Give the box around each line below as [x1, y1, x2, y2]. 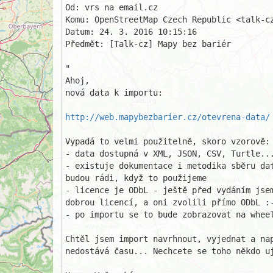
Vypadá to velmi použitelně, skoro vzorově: [65, 136, 270, 146]
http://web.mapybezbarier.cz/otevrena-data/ [65, 112, 270, 122]
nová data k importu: [65, 88, 163, 97]
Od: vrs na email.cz [65, 2, 158, 12]
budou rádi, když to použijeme [65, 173, 207, 183]
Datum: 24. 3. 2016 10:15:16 [65, 27, 197, 37]
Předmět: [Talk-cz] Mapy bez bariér [65, 39, 231, 49]
